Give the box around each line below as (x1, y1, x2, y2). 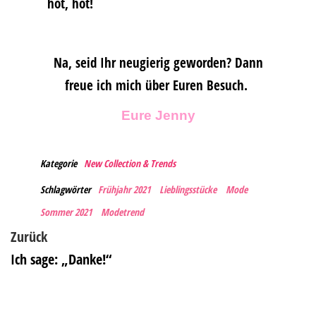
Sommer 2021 (39, 205, 92, 219)
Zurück (11, 226, 47, 246)
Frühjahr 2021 (97, 182, 150, 196)
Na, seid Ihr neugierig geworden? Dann (53, 53, 263, 71)
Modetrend (100, 205, 144, 219)
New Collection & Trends (83, 156, 176, 170)
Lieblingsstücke (159, 182, 217, 196)
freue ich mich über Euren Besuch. (65, 75, 251, 94)
